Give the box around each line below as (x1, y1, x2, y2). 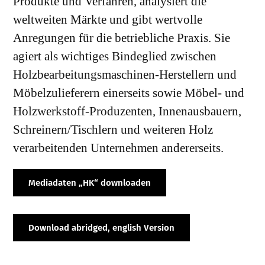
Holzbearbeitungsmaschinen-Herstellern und (13, 67, 237, 82)
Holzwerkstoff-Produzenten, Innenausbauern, (13, 104, 242, 118)
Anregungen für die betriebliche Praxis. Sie (13, 30, 231, 45)
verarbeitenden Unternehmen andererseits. (13, 140, 224, 155)
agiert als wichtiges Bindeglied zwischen (13, 49, 217, 63)
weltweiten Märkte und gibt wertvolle (13, 12, 203, 27)
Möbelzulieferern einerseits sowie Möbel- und (13, 85, 245, 100)
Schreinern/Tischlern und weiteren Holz (13, 122, 214, 137)
